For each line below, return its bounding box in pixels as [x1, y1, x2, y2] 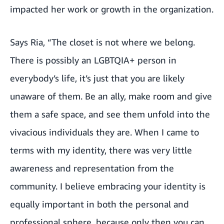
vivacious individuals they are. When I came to [10, 126, 199, 138]
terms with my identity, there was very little [10, 144, 192, 156]
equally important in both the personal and [10, 198, 189, 210]
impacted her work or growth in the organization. [10, 3, 213, 15]
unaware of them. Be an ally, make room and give [10, 90, 212, 102]
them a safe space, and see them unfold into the [10, 108, 210, 120]
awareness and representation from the [10, 162, 174, 174]
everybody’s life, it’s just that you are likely [10, 72, 184, 84]
